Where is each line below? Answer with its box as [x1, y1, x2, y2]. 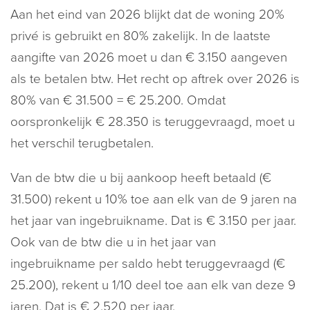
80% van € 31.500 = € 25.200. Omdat [10, 93, 226, 108]
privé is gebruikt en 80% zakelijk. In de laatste [10, 28, 271, 44]
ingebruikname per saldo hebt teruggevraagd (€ [10, 256, 285, 271]
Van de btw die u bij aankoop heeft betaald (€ [10, 170, 271, 185]
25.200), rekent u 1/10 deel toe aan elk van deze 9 [10, 277, 295, 293]
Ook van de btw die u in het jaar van [10, 235, 216, 250]
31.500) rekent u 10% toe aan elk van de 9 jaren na [10, 192, 297, 207]
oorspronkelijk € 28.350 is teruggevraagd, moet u [10, 114, 295, 129]
